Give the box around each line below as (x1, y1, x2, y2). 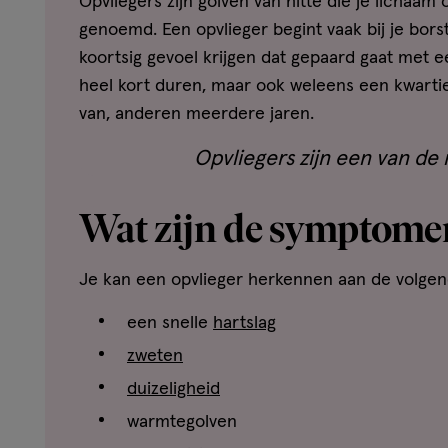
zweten (127, 347, 183, 366)
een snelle (127, 314, 213, 333)
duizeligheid (127, 380, 220, 399)
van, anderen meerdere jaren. (79, 105, 314, 124)
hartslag (213, 314, 276, 333)
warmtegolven (127, 413, 237, 432)
